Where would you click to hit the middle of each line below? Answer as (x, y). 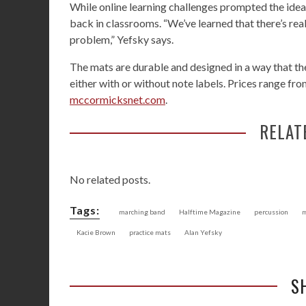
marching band (142, 212)
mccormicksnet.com (117, 99)
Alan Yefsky (203, 232)
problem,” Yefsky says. (122, 39)
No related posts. (110, 179)
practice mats (150, 232)
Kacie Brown (96, 232)
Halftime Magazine (210, 212)
